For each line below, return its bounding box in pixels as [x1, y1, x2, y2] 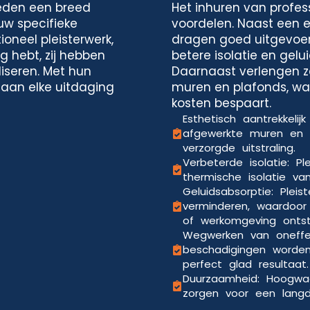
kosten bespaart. [172, 95, 271, 111]
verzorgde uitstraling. [183, 140, 295, 155]
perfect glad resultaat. [183, 257, 309, 271]
